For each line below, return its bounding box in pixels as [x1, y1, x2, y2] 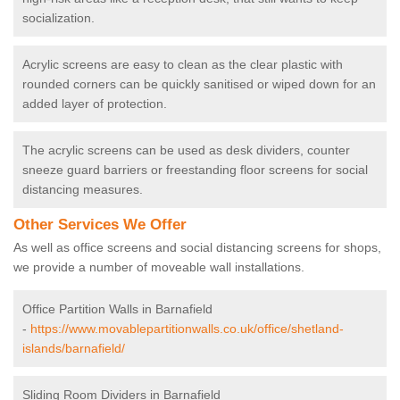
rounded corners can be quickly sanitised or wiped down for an [22, 77, 376, 92]
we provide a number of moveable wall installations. [13, 260, 308, 275]
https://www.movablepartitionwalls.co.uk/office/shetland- [30, 321, 344, 337]
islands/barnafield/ [22, 341, 125, 356]
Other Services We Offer [13, 216, 187, 234]
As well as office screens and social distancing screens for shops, [13, 240, 381, 255]
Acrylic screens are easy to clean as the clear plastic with [22, 57, 343, 72]
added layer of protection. [22, 96, 167, 112]
